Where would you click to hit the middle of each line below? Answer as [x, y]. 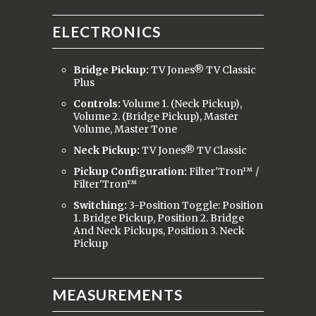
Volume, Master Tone [125, 129]
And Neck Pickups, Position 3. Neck [159, 231]
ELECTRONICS [107, 32]
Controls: [98, 104]
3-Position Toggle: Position [196, 206]
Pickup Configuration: [131, 172]
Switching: [101, 206]
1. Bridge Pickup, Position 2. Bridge [159, 218]
